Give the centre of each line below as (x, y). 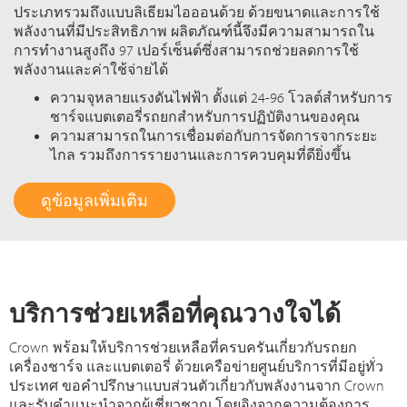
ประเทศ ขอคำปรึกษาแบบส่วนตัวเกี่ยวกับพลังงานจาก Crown (197, 386)
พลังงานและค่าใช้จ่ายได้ (91, 69)
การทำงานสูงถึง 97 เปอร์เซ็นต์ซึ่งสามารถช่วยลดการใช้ (186, 50)
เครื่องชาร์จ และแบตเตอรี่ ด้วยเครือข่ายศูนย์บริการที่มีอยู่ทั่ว (197, 367)
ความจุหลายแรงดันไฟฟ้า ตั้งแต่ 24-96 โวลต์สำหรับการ (221, 98)
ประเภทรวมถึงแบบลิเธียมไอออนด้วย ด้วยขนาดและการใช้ (197, 12)
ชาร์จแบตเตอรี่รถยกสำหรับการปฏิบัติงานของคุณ (205, 117)
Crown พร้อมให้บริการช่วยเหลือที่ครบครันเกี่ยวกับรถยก (184, 347)
